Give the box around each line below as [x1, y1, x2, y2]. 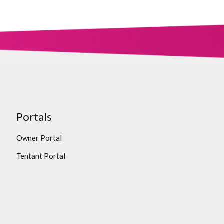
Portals [16, 109, 52, 123]
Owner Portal [16, 133, 62, 142]
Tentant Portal [16, 151, 65, 160]
